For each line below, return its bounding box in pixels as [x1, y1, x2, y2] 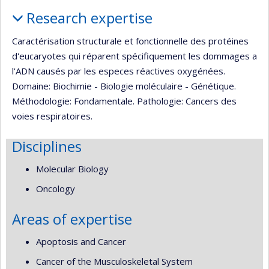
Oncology [36, 182, 75, 195]
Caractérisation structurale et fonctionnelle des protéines [12, 34, 249, 47]
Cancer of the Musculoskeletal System [36, 255, 193, 267]
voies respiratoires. [12, 109, 92, 122]
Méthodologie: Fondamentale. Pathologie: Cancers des [12, 94, 237, 107]
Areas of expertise [12, 208, 132, 229]
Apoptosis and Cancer [36, 235, 126, 247]
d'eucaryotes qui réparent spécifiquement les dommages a [12, 49, 257, 62]
